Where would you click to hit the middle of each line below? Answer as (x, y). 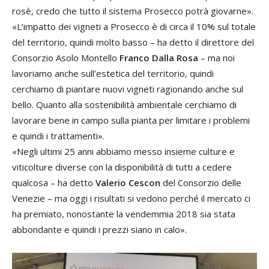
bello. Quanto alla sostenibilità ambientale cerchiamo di (124, 104)
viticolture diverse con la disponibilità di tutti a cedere (122, 167)
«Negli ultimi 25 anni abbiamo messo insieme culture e (123, 151)
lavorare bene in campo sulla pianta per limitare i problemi (131, 120)
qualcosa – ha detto (54, 182)
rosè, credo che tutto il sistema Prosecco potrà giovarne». (133, 11)
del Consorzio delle (201, 182)
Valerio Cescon (128, 182)
